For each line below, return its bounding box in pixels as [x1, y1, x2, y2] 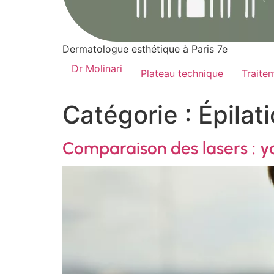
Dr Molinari [72, 62, 122, 75]
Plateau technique [141, 67, 223, 80]
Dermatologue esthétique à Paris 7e [62, 43, 228, 55]
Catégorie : [62, 100, 198, 130]
